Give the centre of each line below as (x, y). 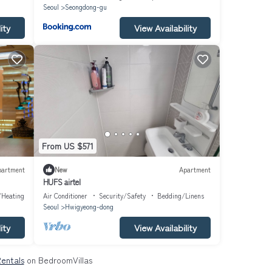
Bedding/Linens (180, 195)
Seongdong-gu (86, 6)
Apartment (195, 170)
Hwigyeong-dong (89, 206)
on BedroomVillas (58, 260)
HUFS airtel (62, 182)
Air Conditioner (65, 195)
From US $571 (67, 146)
